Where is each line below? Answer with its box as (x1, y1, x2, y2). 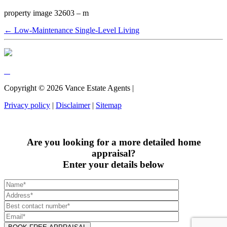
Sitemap (96, 100, 122, 109)
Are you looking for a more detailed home (26, 136, 201, 147)
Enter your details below (63, 159, 164, 170)
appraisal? (91, 147, 136, 159)
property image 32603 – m (4, 8, 89, 17)
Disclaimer (56, 100, 90, 109)
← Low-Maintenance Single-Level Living (4, 25, 139, 34)
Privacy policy (4, 100, 50, 109)
